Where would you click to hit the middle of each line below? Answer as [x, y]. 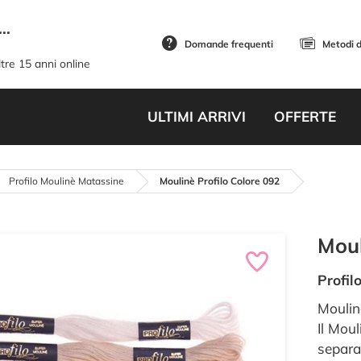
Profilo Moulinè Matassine [66, 181]
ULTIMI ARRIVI [196, 116]
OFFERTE [305, 116]
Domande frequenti [229, 44]
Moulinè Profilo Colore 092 [220, 181]
